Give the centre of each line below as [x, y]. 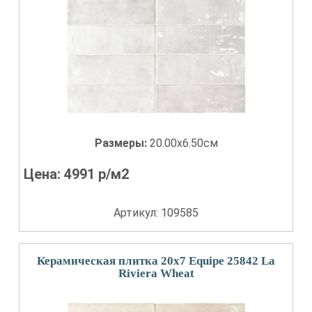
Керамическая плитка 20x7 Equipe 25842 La [156, 261]
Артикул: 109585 [156, 213]
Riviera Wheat [156, 273]
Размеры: [122, 143]
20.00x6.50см [184, 143]
